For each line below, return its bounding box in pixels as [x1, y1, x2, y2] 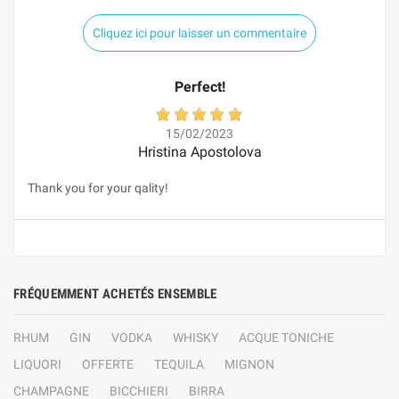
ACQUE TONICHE [239, 330, 334, 345]
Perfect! [174, 78, 225, 95]
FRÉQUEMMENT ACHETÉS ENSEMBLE [13, 286, 217, 302]
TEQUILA [154, 357, 204, 371]
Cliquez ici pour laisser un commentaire [93, 26, 306, 40]
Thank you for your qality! [28, 181, 168, 195]
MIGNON [224, 357, 274, 371]
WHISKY [173, 330, 218, 345]
